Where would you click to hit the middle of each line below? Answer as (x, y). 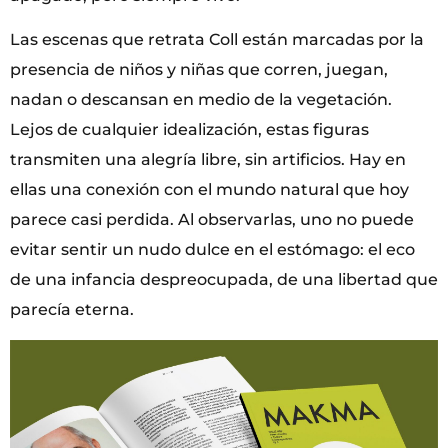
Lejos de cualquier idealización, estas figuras (189, 130)
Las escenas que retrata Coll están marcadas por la (217, 40)
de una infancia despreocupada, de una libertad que (224, 280)
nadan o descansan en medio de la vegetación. (201, 100)
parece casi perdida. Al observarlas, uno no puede (212, 220)
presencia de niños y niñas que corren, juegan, (199, 70)
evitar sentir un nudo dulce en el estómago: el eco (212, 250)
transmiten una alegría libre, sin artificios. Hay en (208, 160)
